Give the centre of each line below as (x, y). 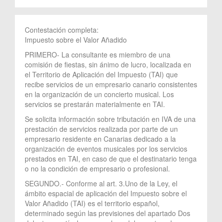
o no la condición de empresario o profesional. (97, 168)
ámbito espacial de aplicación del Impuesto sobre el (106, 193)
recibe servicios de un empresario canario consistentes (111, 84)
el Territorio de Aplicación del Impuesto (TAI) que (101, 74)
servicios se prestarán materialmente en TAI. (95, 104)
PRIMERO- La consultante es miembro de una (98, 54)
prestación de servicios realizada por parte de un (101, 129)
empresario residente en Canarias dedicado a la (100, 139)
